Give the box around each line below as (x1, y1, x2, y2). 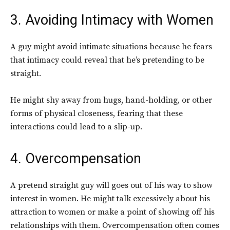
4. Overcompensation (10, 150, 141, 167)
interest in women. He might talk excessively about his (10, 194, 210, 204)
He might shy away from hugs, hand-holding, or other (10, 95, 212, 106)
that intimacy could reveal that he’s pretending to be (10, 55, 204, 66)
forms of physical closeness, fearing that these (10, 108, 183, 119)
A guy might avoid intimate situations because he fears (10, 42, 212, 52)
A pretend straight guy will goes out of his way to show (10, 180, 213, 191)
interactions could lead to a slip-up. (10, 122, 144, 132)
